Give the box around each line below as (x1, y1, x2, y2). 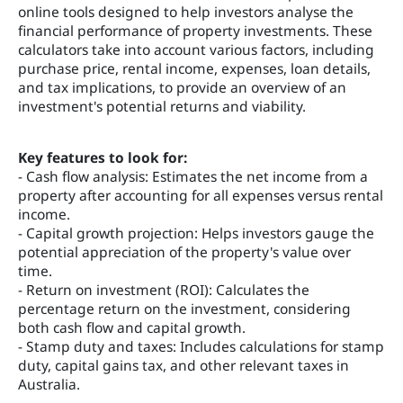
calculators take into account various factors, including (18, 40, 374, 59)
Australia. (18, 374, 80, 394)
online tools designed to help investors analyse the (18, 2, 354, 22)
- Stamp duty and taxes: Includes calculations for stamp (18, 336, 384, 356)
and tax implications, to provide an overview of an (18, 77, 346, 97)
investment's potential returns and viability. (18, 96, 306, 116)
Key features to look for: (18, 148, 187, 167)
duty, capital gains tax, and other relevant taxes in (18, 355, 349, 375)
